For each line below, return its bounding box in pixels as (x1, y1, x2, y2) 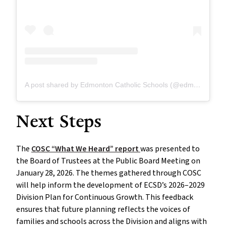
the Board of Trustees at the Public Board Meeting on (16, 155, 200, 167)
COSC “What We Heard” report (31, 143, 140, 155)
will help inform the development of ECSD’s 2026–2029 (16, 180, 205, 191)
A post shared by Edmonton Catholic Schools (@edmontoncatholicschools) (194, 81, 201, 89)
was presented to (140, 143, 200, 155)
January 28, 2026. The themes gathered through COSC (16, 167, 201, 179)
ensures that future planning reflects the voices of (16, 204, 190, 215)
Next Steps (16, 110, 101, 134)
